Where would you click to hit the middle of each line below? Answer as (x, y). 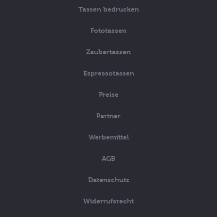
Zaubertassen (108, 52)
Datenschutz (108, 180)
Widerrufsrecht (108, 201)
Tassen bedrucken (108, 9)
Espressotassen (108, 73)
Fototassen (108, 31)
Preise (108, 95)
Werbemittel (108, 137)
